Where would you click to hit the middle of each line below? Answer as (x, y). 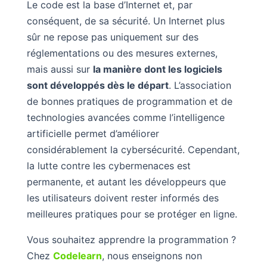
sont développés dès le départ (97, 85)
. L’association (200, 85)
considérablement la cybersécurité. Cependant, (133, 149)
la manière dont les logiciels (157, 69)
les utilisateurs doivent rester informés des (122, 198)
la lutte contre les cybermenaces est (108, 165)
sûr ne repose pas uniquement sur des (112, 37)
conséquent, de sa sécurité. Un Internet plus (125, 21)
